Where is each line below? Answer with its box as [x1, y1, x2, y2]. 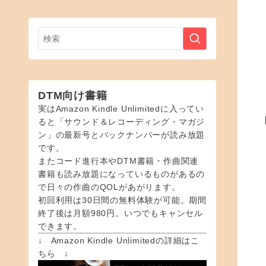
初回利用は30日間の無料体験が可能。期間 [38, 195, 207, 205]
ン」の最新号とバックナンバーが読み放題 [38, 130, 205, 140]
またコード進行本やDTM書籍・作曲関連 [38, 156, 199, 166]
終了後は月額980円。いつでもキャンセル [38, 208, 203, 218]
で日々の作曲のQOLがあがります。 [38, 182, 180, 192]
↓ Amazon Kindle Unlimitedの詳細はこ [38, 236, 199, 246]
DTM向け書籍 [38, 90, 107, 102]
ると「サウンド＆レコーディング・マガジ [38, 117, 205, 127]
